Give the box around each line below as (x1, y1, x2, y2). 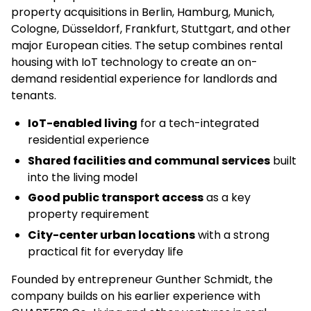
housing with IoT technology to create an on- (11, 54, 258, 70)
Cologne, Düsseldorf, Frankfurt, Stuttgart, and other (11, 21, 291, 37)
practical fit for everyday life (28, 243, 183, 260)
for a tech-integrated (137, 115, 259, 131)
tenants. (11, 87, 56, 103)
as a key (203, 190, 251, 206)
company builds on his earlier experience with (11, 287, 260, 304)
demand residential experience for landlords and (11, 71, 277, 87)
